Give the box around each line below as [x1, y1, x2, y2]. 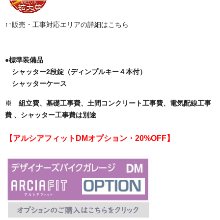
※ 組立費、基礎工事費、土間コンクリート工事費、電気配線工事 [5, 99, 211, 108]
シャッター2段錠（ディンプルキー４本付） [5, 68, 146, 76]
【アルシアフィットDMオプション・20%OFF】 [5, 134, 174, 143]
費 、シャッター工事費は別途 [5, 111, 96, 119]
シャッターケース [5, 80, 67, 88]
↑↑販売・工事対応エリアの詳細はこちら [5, 21, 129, 29]
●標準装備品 [5, 56, 43, 64]
